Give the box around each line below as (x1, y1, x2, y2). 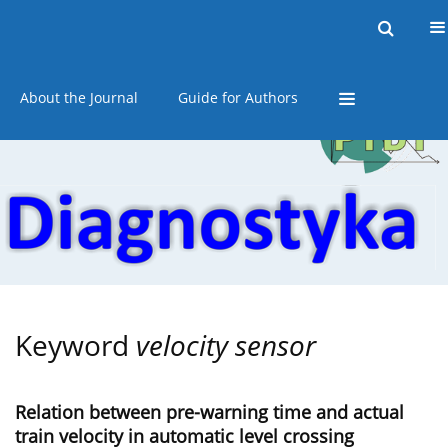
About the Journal (20, 87, 138, 107)
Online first (176, 18, 251, 37)
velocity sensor (136, 326, 316, 365)
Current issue (45, 18, 136, 37)
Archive (291, 18, 341, 37)
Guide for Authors (178, 87, 298, 107)
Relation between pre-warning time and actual (15, 400, 404, 425)
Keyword (15, 326, 136, 365)
